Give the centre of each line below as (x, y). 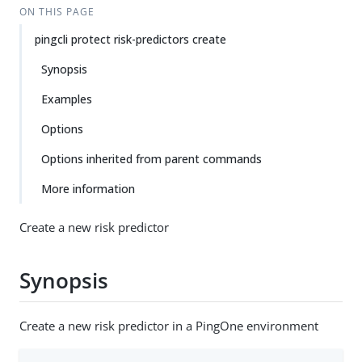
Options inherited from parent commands (152, 159)
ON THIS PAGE (57, 12)
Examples (67, 99)
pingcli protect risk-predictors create (130, 39)
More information (88, 189)
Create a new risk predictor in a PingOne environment (169, 325)
